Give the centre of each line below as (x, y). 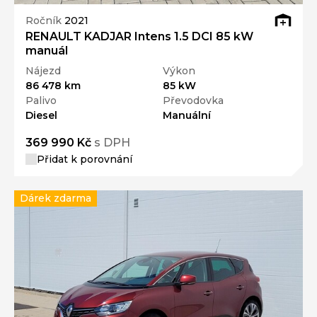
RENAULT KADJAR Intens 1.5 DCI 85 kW (139, 36)
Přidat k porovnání (85, 159)
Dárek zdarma (56, 198)
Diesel (41, 115)
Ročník (45, 21)
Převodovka (193, 100)
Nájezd (43, 70)
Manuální (187, 115)
